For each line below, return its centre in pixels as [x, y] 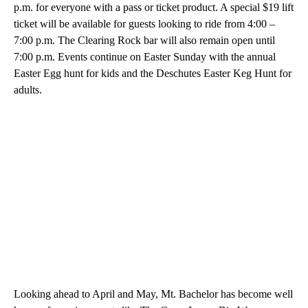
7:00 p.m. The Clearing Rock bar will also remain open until [144, 41]
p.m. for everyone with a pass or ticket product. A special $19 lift [154, 8]
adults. [28, 90]
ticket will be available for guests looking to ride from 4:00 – [144, 24]
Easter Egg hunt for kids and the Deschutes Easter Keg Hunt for [153, 74]
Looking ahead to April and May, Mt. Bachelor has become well [153, 294]
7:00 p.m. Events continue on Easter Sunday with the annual [145, 57]
